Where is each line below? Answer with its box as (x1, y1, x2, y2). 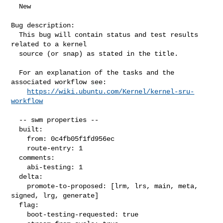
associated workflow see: (11, 78, 107, 86)
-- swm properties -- (11, 115, 19, 124)
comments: (11, 153, 19, 162)
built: (11, 125, 19, 133)
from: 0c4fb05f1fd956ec (11, 134, 27, 143)
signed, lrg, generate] (11, 191, 99, 200)
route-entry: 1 (11, 144, 27, 152)
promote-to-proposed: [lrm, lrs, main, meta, (11, 182, 27, 190)
